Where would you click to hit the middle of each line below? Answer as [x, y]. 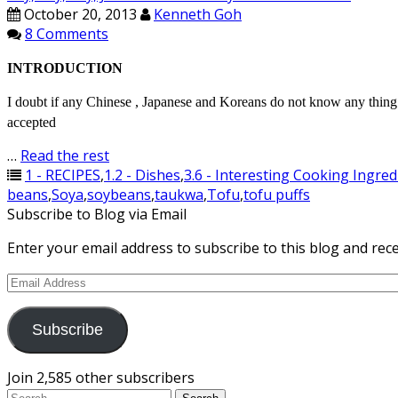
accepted [32, 122]
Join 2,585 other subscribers [101, 378]
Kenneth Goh [198, 14]
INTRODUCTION [65, 68]
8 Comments [67, 34]
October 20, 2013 [79, 14]
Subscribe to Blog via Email [97, 214]
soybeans [119, 195]
